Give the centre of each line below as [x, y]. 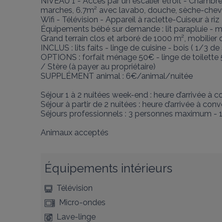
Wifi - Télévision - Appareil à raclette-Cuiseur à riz [130, 20]
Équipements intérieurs [109, 168]
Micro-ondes [82, 202]
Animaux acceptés [75, 133]
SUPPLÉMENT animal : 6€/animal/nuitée [117, 76]
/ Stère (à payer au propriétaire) [98, 67]
